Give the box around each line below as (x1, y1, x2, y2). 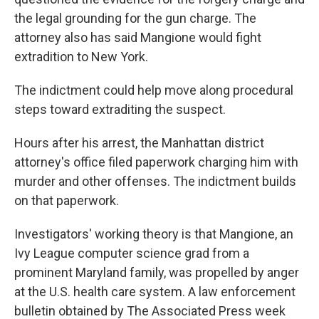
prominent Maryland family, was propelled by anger (14, 265, 299, 280)
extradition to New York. (14, 49, 148, 64)
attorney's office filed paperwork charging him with (14, 155, 298, 169)
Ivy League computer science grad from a (14, 246, 249, 261)
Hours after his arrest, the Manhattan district (14, 135, 264, 150)
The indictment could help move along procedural (14, 83, 293, 98)
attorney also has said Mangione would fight (14, 30, 261, 45)
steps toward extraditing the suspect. (14, 102, 226, 117)
